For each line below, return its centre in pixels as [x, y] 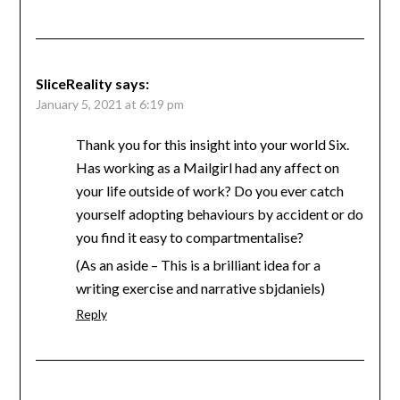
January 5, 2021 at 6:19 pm [109, 104]
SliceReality [74, 83]
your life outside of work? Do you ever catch [209, 190]
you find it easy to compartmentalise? [189, 237]
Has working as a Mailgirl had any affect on [207, 167]
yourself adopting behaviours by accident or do [219, 213]
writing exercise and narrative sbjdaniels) [200, 287]
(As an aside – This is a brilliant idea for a [198, 264]
